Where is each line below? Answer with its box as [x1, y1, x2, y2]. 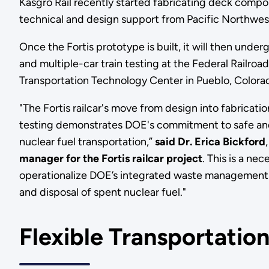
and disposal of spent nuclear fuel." [19, 186, 191, 199]
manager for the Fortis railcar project [19, 152, 202, 166]
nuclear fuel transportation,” [19, 135, 155, 149]
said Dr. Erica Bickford [154, 135, 265, 149]
